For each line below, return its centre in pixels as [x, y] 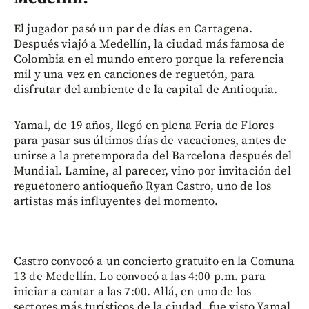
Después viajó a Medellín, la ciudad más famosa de [150, 44]
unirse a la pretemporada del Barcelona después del [153, 156]
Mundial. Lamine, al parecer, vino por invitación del [152, 171]
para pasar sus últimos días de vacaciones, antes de [150, 140]
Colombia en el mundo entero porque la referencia [149, 59]
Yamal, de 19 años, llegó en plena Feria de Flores [144, 125]
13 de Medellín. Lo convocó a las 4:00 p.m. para [140, 276]
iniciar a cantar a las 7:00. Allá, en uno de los [133, 291]
